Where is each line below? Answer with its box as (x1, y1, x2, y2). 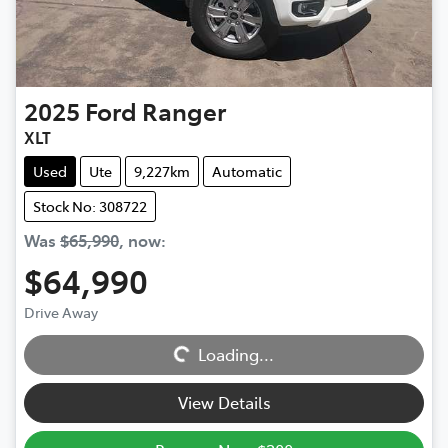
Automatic (212, 161, 282, 182)
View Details (177, 391, 271, 414)
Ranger (142, 94, 226, 128)
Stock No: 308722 (33, 196, 147, 217)
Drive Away (24, 302, 98, 323)
